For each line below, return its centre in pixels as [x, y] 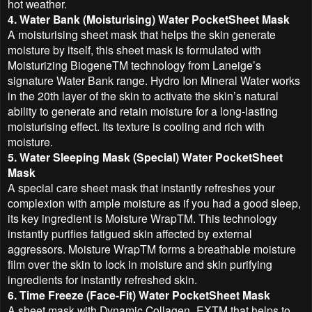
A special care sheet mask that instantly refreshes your [141, 187]
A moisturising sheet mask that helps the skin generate [142, 34]
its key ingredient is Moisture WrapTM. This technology [142, 218]
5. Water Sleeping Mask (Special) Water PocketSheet [145, 157]
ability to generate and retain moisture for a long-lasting [143, 110]
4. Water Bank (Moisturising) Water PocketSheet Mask [149, 19]
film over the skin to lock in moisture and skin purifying [140, 264]
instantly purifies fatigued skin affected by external [130, 233]
